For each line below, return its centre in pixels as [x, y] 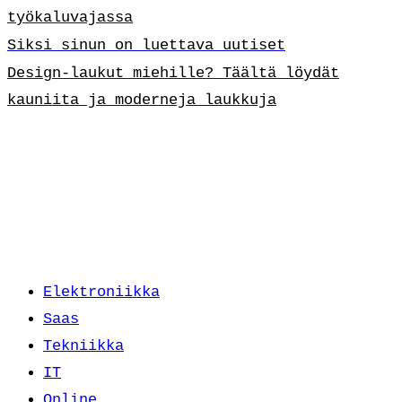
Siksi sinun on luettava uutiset [146, 46]
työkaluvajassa [70, 18]
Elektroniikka [101, 293]
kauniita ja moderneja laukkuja [142, 100]
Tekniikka [83, 346]
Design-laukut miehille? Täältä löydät [173, 74]
